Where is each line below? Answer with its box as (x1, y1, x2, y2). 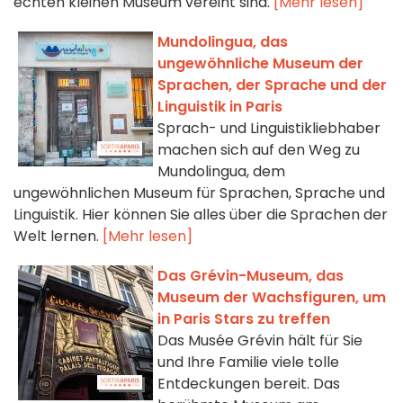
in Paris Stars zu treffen (157, 309, 330, 330)
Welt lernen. (13, 226, 103, 247)
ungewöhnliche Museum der (157, 53, 363, 75)
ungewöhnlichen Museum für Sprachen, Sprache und (13, 183, 385, 204)
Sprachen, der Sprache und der (157, 75, 387, 96)
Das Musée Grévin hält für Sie (157, 330, 363, 352)
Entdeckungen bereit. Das (157, 373, 340, 395)
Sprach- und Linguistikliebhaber (157, 118, 381, 139)
